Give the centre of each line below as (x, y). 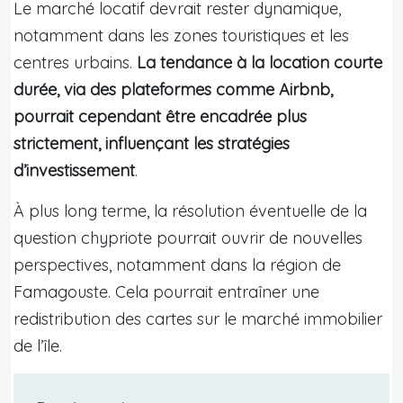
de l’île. (38, 346)
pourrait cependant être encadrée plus (160, 117)
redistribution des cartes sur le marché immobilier (198, 319)
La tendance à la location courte (260, 63)
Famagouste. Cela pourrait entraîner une (166, 292)
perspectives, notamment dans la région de (177, 265)
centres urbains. (75, 63)
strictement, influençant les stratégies (152, 144)
